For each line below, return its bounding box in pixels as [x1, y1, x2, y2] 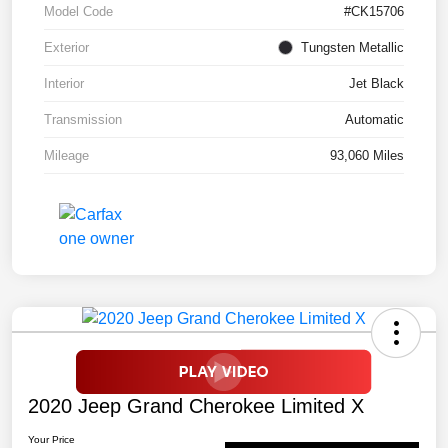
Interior [44, 75, 84, 91]
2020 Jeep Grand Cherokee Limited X [28, 394, 364, 417]
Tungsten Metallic [301, 39, 404, 55]
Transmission [44, 111, 122, 127]
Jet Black [349, 75, 404, 91]
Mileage [44, 147, 89, 163]
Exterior [44, 39, 89, 55]
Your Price [28, 433, 75, 445]
